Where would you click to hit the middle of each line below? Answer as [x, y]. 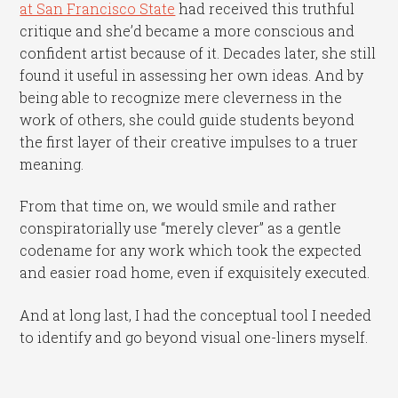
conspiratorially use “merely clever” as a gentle [181, 228]
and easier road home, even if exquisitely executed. [195, 273]
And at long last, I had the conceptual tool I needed [196, 315]
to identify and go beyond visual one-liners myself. [194, 337]
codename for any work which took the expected [191, 251]
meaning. [52, 163]
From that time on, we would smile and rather [179, 206]
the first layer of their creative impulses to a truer [189, 141]
